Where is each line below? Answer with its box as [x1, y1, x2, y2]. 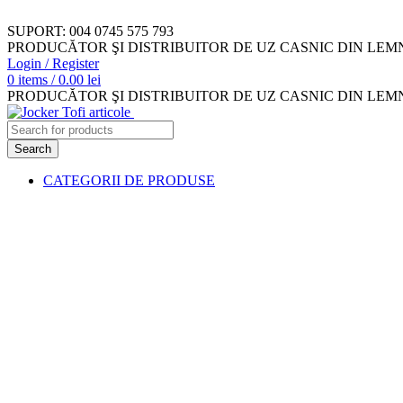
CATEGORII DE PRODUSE [43, 173, 215, 188]
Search [14, 142, 51, 156]
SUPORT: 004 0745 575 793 [7, 23, 174, 39]
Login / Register [7, 56, 99, 71]
